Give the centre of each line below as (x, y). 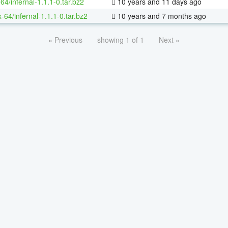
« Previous (65, 39)
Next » (169, 39)
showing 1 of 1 (121, 39)
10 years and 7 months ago (161, 16)
